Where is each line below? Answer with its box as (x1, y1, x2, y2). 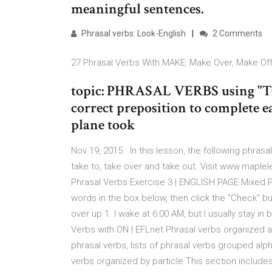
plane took (71, 115, 138, 134)
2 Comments (211, 29, 262, 38)
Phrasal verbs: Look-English (80, 29, 186, 38)
